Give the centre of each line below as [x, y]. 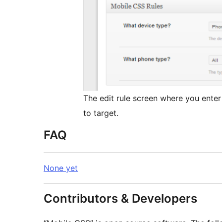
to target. [101, 113]
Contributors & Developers [120, 199]
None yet [61, 168]
